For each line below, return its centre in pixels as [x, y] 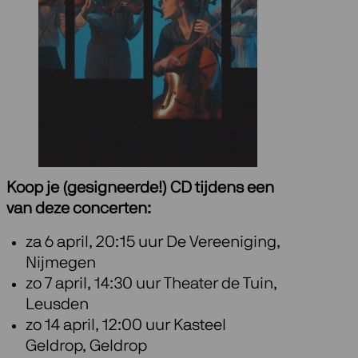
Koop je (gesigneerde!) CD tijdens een [140, 188]
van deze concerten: [79, 209]
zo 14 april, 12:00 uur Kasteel [126, 326]
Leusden [57, 305]
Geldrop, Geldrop [86, 346]
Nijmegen [61, 263]
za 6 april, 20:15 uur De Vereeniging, [153, 243]
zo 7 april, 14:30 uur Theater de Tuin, [151, 284]
